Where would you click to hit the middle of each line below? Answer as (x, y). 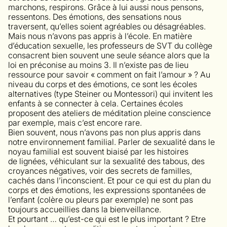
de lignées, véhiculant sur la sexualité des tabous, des (106, 161)
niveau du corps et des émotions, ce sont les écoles (103, 84)
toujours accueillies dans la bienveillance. (85, 209)
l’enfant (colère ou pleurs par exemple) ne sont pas (101, 199)
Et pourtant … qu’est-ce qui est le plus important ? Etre (107, 219)
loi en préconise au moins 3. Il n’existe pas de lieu (98, 65)
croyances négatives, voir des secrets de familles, (100, 171)
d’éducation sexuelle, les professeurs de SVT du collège (110, 45)
